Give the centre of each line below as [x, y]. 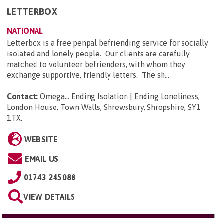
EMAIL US [42, 158]
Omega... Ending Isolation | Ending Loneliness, [120, 96]
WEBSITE [41, 139]
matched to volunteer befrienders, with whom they [96, 64]
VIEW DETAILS [49, 196]
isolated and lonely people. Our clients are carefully [98, 53]
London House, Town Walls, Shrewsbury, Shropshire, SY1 [104, 107]
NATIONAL [25, 30]
